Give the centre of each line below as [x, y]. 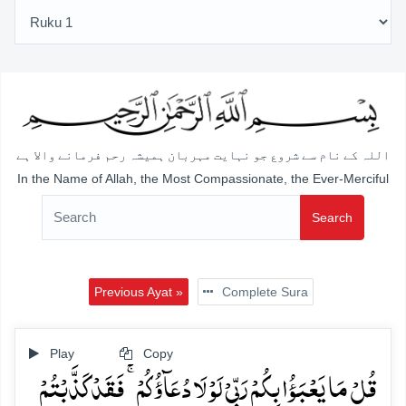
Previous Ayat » [138, 291]
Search [332, 217]
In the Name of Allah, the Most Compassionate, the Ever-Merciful [203, 178]
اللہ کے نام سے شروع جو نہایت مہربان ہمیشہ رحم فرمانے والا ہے [203, 156]
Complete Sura [263, 291]
